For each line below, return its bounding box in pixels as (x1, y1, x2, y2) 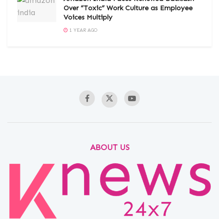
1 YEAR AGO (68, 27, 97, 33)
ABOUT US (89, 142, 130, 152)
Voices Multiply (64, 13, 112, 22)
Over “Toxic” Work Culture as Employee (64, 3, 193, 12)
